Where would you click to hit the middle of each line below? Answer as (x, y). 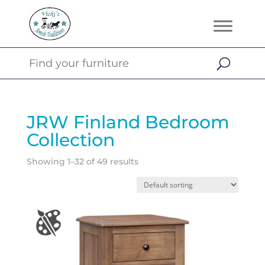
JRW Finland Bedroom (128, 122)
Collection (70, 140)
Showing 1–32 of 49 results (82, 161)
